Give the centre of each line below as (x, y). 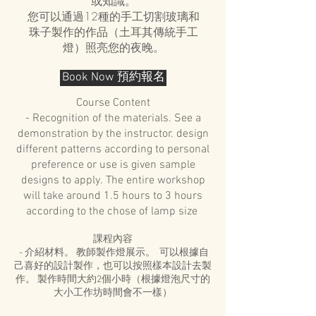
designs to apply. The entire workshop (113, 181)
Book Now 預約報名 (113, 78)
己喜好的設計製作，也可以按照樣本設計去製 (113, 266)
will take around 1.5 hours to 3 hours (113, 196)
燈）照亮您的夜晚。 (113, 47)
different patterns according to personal (113, 150)
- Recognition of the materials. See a (113, 119)
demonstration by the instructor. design (113, 134)
